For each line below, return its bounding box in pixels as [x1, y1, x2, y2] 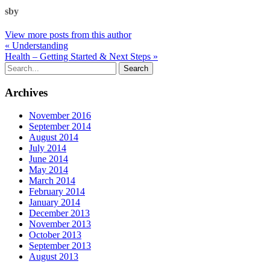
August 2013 [29, 251, 78, 262]
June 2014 [29, 154, 68, 165]
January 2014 [29, 197, 80, 208]
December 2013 [29, 208, 90, 219]
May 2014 [29, 165, 68, 175]
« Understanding [5, 40, 68, 51]
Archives [5, 86, 48, 99]
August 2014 [29, 132, 78, 143]
